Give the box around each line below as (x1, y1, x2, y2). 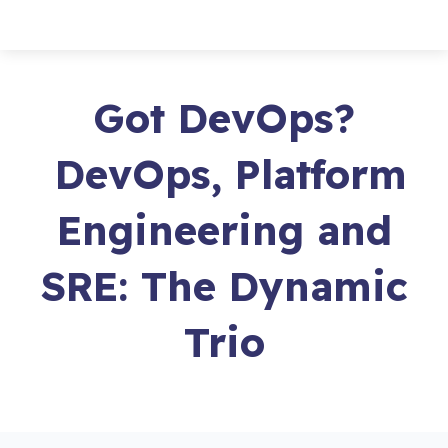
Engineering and (56, 205, 392, 255)
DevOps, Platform (41, 149, 407, 199)
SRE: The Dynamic (40, 261, 408, 311)
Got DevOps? (93, 93, 355, 143)
